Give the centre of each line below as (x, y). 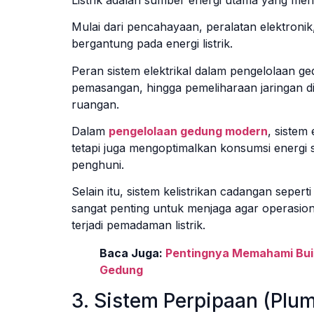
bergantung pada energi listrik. (152, 44)
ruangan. (95, 104)
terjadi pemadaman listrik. (138, 225)
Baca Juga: (132, 253)
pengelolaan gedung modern (188, 131)
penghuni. (98, 165)
